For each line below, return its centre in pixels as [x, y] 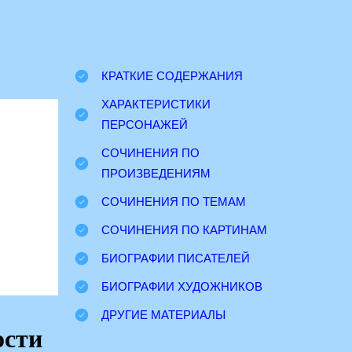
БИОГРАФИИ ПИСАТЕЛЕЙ [176, 258]
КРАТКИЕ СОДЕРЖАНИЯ [172, 76]
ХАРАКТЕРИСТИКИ [156, 104]
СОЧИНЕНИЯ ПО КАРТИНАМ [185, 230]
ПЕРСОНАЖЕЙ [145, 125]
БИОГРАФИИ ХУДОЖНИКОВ [182, 286]
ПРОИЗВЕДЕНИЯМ [156, 173]
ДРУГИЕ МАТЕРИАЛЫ [164, 315]
